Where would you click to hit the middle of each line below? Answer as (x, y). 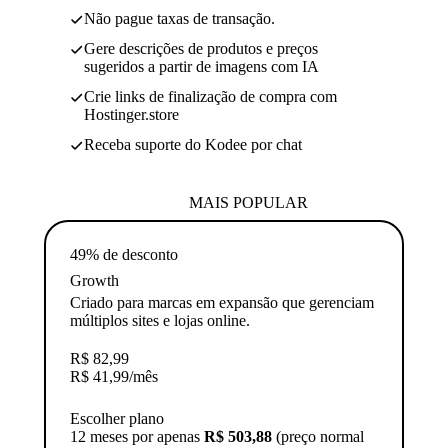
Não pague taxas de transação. (179, 18)
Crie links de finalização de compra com (210, 96)
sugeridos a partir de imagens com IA (201, 66)
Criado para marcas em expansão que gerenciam (222, 302)
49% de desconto (124, 254)
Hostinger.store (131, 114)
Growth (94, 280)
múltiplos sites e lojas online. (160, 320)
